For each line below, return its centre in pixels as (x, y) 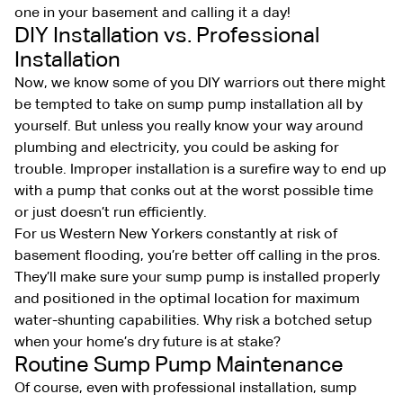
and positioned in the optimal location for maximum (187, 299)
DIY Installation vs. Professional (167, 36)
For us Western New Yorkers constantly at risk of (176, 234)
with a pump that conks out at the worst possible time (194, 191)
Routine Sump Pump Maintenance (179, 365)
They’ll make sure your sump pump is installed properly (197, 278)
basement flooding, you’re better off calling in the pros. (197, 256)
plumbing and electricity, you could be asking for (177, 148)
